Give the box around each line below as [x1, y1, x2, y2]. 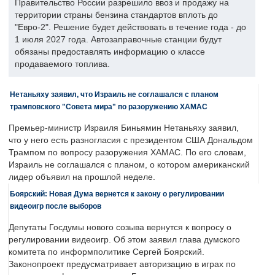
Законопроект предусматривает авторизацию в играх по [9, 260, 236, 269]
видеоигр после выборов [10, 202, 101, 211]
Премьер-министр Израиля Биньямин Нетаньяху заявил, [9, 123, 239, 133]
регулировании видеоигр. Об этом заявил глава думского [9, 235, 240, 245]
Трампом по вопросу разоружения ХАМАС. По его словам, [9, 148, 246, 158]
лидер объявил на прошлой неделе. [9, 172, 155, 182]
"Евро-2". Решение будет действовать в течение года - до [15, 23, 246, 33]
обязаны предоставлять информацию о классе [15, 47, 205, 57]
